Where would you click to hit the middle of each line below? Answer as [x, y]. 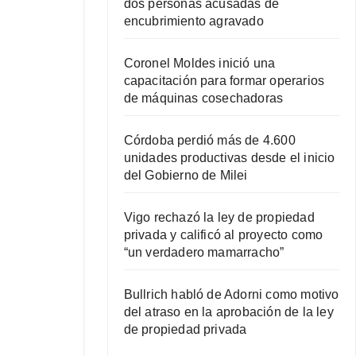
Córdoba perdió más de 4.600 [209, 140]
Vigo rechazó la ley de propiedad [219, 217]
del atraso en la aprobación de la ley [228, 311]
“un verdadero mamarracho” [204, 252]
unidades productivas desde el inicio [229, 157]
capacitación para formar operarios [224, 80]
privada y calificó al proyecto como [223, 234]
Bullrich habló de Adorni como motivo [231, 294]
